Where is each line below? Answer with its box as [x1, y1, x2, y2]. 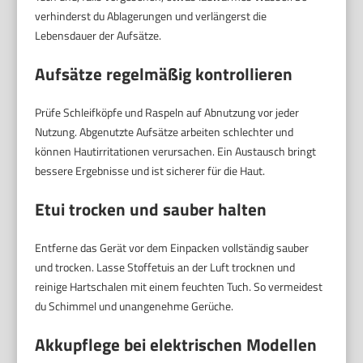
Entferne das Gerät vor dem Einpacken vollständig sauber [35, 238, 310, 256]
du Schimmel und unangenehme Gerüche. [35, 297, 234, 314]
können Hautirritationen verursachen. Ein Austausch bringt [35, 142, 317, 160]
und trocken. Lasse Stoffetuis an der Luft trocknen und [35, 258, 296, 275]
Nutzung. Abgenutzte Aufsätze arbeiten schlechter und [35, 122, 294, 140]
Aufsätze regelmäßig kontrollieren [35, 60, 293, 87]
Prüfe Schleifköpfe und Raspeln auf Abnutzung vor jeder [35, 103, 300, 121]
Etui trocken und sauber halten [35, 195, 267, 222]
